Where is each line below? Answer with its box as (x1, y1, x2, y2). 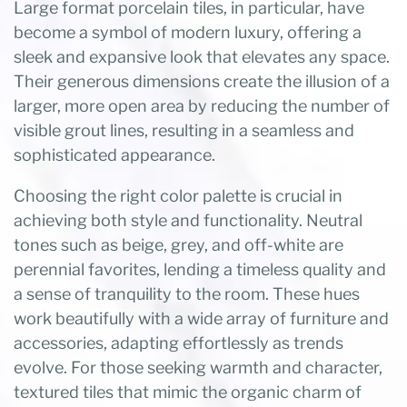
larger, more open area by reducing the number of (14, 95, 390, 115)
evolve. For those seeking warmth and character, (14, 357, 382, 377)
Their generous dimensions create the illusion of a (14, 71, 390, 91)
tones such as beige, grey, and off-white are (14, 234, 343, 254)
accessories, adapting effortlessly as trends (14, 333, 343, 352)
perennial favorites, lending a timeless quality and (14, 259, 386, 279)
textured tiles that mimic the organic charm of (14, 382, 362, 402)
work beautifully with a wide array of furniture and (14, 308, 389, 328)
